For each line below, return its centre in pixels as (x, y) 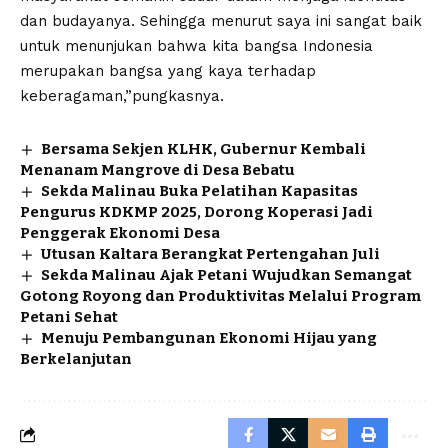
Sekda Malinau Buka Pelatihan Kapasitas (200, 190)
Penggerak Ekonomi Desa (120, 232)
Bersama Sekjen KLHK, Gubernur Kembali (204, 148)
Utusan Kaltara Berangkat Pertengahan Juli (211, 253)
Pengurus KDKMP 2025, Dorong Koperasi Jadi (196, 211)
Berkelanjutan (76, 358)
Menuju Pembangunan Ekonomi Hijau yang (209, 337)
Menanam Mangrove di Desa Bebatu (157, 169)
